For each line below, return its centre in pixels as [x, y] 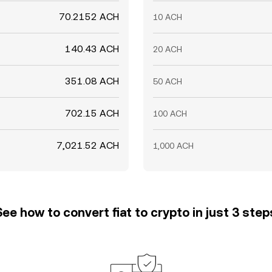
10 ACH [168, 17]
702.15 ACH [92, 113]
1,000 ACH [173, 146]
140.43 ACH [92, 49]
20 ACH [168, 49]
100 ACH [170, 114]
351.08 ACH [92, 81]
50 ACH [168, 81]
